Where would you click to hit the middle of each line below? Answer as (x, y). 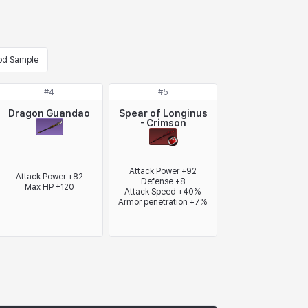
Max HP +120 (49, 187)
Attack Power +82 (49, 176)
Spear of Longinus (163, 113)
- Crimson (163, 123)
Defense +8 (163, 181)
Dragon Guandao (49, 113)
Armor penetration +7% (163, 202)
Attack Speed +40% (163, 191)
